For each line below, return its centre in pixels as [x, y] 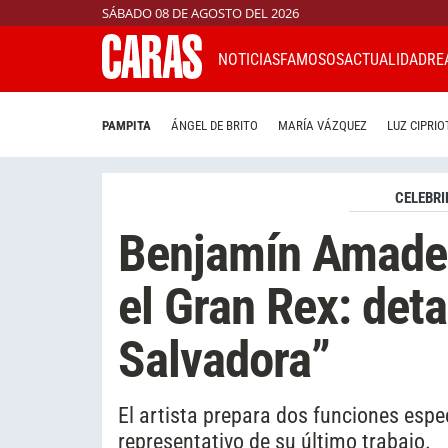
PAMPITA [126, 126]
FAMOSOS [312, 59]
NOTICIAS [249, 59]
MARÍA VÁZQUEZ [322, 126]
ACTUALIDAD [385, 59]
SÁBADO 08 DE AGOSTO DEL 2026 [200, 13]
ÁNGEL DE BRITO [214, 126]
